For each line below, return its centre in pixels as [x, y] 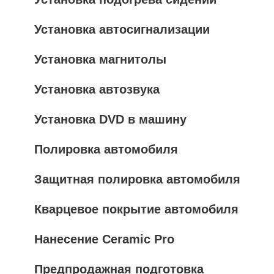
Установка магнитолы [100, 59]
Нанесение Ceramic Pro [104, 239]
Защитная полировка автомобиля [137, 179]
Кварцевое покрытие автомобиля [136, 209]
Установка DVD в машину [110, 119]
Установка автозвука [97, 89]
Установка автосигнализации [122, 29]
